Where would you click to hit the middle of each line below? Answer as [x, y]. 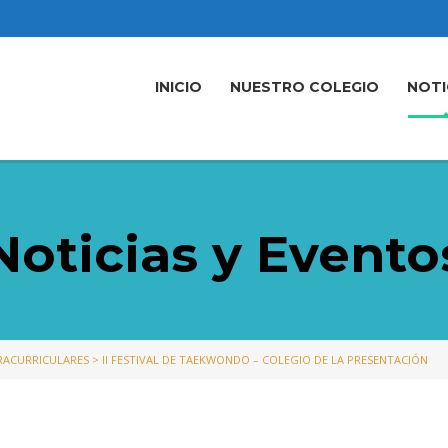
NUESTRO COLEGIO [304, 87]
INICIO [178, 87]
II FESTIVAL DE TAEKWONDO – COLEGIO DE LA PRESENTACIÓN [265, 359]
